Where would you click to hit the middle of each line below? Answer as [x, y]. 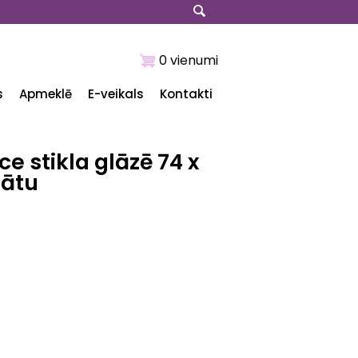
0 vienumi [189, 60]
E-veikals [116, 94]
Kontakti [186, 94]
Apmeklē [46, 94]
